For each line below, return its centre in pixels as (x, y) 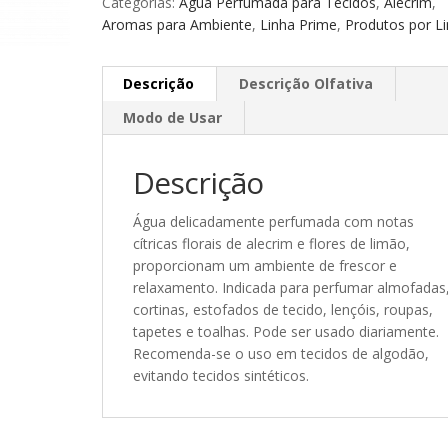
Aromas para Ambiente (176, 24)
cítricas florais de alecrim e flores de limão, (271, 243)
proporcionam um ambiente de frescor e (264, 265)
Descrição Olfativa (305, 83)
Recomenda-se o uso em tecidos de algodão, (280, 353)
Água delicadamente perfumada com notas (273, 221)
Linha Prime (298, 24)
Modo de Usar (172, 117)
